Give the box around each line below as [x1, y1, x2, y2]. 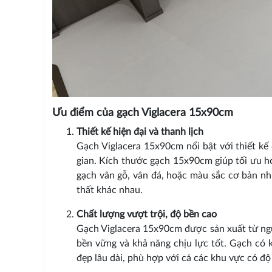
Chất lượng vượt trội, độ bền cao [76, 209, 217, 220]
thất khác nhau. [76, 185, 143, 195]
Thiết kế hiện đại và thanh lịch [76, 127, 203, 137]
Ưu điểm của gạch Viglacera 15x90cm [52, 107, 233, 119]
